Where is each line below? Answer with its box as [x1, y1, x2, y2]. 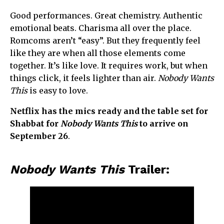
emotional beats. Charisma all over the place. [10, 22, 191, 33]
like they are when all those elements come [10, 47, 185, 58]
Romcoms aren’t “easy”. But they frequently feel [10, 35, 200, 45]
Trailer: [124, 162, 169, 176]
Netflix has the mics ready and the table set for [10, 105, 208, 116]
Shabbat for [10, 118, 60, 128]
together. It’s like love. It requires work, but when [10, 60, 207, 70]
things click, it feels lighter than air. [10, 72, 158, 83]
